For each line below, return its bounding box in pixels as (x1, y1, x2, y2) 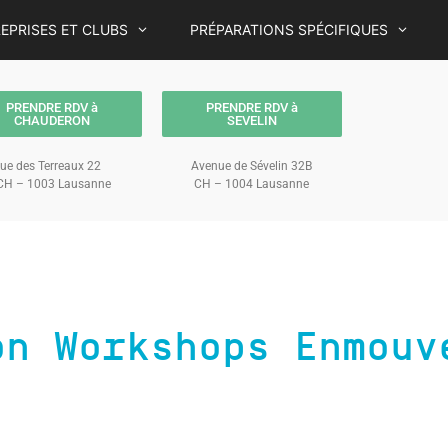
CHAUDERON (13, 113, 90, 128)
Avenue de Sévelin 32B (191, 159, 313, 173)
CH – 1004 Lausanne (194, 177, 310, 191)
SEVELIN (226, 113, 277, 128)
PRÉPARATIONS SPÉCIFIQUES (189, 21, 388, 38)
